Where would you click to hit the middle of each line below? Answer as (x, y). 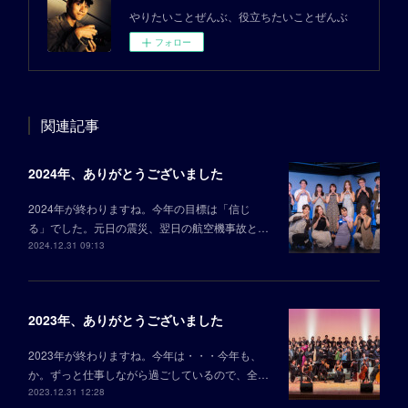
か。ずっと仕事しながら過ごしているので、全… (148, 374)
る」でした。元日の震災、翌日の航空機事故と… (148, 228)
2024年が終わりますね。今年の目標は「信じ (139, 209)
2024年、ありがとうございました (125, 173)
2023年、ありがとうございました (125, 320)
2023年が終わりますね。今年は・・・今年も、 (144, 355)
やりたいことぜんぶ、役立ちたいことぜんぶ (238, 16)
